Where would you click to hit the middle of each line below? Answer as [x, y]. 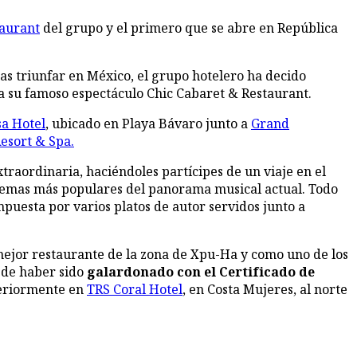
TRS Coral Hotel [135, 290]
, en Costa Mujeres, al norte [265, 290]
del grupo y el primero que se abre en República [189, 28]
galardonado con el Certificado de [201, 272]
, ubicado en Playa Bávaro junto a [148, 124]
